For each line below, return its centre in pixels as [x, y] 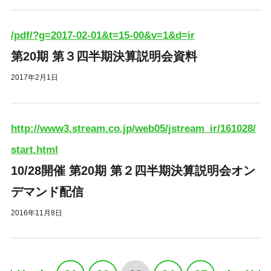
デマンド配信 [47, 191]
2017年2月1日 [34, 77]
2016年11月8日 [36, 213]
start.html [34, 149]
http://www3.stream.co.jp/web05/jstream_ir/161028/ [133, 128]
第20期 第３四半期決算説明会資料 [104, 56]
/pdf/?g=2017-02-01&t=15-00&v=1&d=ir [103, 35]
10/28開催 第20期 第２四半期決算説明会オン [133, 170]
